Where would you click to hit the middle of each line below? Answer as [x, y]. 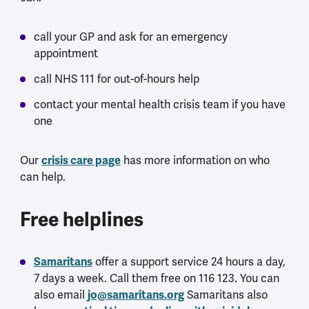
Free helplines [81, 219]
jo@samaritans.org [136, 295]
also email [60, 295]
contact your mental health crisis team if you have [159, 104]
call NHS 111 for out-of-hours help [116, 79]
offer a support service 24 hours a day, [189, 261]
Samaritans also [226, 295]
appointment [66, 53]
